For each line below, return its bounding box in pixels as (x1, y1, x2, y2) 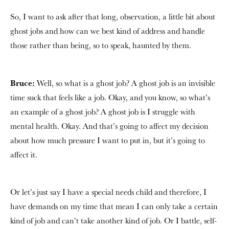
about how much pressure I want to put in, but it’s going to (10, 134, 205, 146)
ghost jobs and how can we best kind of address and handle (10, 25, 205, 36)
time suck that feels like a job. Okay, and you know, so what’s (10, 91, 210, 103)
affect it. (10, 149, 37, 160)
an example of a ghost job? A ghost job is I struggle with (10, 106, 195, 117)
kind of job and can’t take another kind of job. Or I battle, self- (10, 215, 217, 226)
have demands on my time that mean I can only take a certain (10, 200, 218, 212)
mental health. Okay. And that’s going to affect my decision (10, 120, 209, 131)
